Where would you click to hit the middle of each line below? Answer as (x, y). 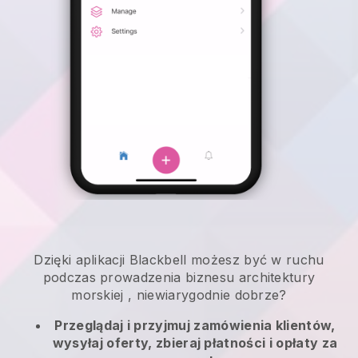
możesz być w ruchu (257, 260)
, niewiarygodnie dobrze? (205, 295)
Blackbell (158, 260)
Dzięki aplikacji (82, 260)
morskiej (97, 295)
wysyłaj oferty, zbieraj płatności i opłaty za (195, 343)
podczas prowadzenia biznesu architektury (179, 278)
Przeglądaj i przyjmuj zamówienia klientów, (195, 326)
